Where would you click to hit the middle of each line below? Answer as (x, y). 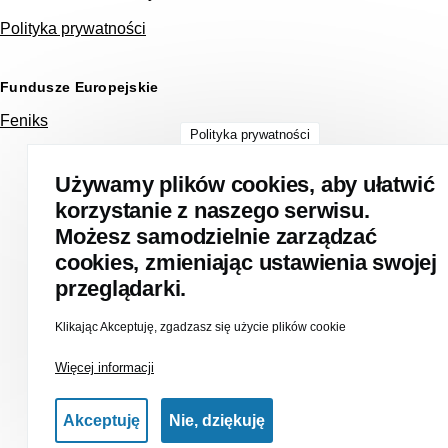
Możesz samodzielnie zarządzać (216, 236)
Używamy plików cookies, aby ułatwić (245, 184)
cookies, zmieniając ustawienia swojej (246, 262)
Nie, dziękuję (217, 420)
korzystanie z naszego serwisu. (215, 210)
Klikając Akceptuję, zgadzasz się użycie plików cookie (200, 327)
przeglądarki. (121, 288)
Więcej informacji (104, 367)
